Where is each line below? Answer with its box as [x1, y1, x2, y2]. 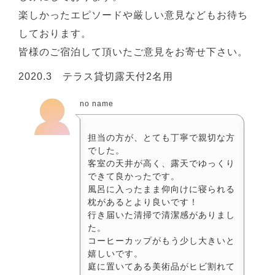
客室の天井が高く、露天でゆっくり [88, 158, 235, 168]
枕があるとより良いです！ [88, 196, 198, 207]
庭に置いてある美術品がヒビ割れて [88, 261, 235, 271]
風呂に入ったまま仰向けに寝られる [88, 184, 235, 194]
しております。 [18, 28, 91, 39]
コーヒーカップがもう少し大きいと [88, 235, 235, 246]
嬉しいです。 [88, 248, 143, 258]
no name [80, 99, 114, 108]
